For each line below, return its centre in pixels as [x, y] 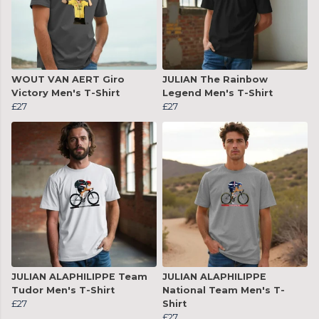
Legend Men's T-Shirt [218, 93]
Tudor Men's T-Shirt [63, 291]
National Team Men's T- [224, 291]
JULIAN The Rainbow [215, 80]
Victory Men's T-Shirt [66, 93]
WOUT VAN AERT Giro [68, 80]
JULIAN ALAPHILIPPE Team [79, 277]
